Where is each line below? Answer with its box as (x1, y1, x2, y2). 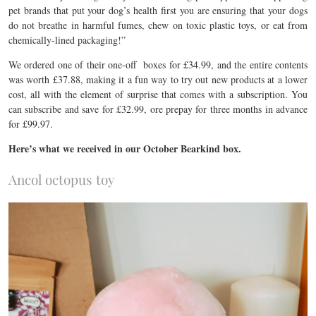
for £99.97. (8, 117, 53, 130)
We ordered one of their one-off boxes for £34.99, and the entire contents (8, 58, 308, 71)
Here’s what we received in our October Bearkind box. (8, 141, 241, 156)
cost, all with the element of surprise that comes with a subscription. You (8, 87, 308, 101)
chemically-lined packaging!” (8, 33, 126, 47)
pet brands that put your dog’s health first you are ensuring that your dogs (8, 4, 308, 17)
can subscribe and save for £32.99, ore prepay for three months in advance (8, 102, 308, 116)
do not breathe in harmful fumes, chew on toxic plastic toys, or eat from (8, 18, 308, 32)
